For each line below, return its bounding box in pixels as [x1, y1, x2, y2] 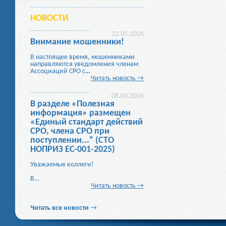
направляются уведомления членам [30, 61, 138, 68]
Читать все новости [30, 204, 89, 212]
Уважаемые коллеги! [30, 161, 94, 168]
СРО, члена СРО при [30, 127, 109, 136]
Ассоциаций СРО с [30, 68, 85, 75]
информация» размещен [30, 108, 131, 118]
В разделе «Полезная [30, 99, 115, 109]
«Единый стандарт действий [30, 118, 143, 127]
